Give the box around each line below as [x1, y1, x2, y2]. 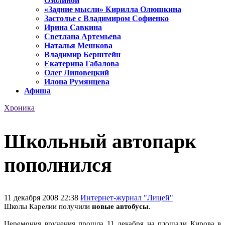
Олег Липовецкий [44, 68, 109, 77]
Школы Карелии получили [4, 202, 92, 210]
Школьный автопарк [4, 130, 196, 153]
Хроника [4, 103, 35, 113]
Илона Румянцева [44, 77, 109, 86]
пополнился [4, 153, 112, 176]
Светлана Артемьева [44, 32, 121, 41]
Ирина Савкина [44, 23, 102, 32]
